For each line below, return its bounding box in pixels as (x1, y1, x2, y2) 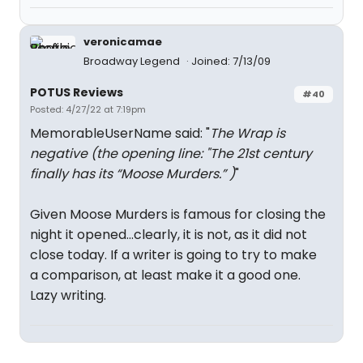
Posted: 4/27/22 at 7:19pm (30, 103, 146, 116)
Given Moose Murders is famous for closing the (30, 205, 326, 224)
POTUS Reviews (30, 84, 123, 100)
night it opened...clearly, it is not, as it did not (30, 225, 307, 244)
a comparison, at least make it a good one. (30, 266, 301, 284)
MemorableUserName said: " (30, 124, 210, 143)
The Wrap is (210, 124, 285, 143)
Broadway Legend (83, 53, 182, 69)
